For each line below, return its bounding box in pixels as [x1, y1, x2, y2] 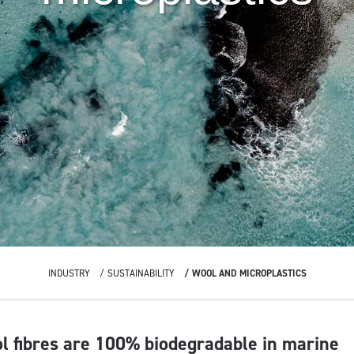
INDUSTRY [47, 267, 90, 280]
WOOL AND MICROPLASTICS [191, 267, 307, 280]
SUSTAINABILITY [107, 267, 175, 280]
